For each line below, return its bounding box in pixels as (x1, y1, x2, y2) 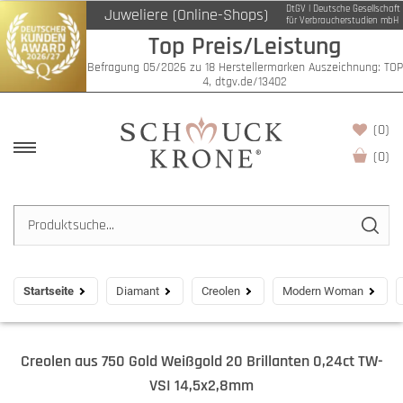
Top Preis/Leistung (148, 30, 341, 63)
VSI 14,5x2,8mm (149, 375, 254, 396)
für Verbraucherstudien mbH (286, 14, 399, 27)
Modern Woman (282, 284, 363, 298)
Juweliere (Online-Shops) (104, 4, 268, 25)
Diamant (116, 284, 159, 298)
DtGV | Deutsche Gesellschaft (286, 3, 400, 15)
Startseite (23, 284, 74, 298)
